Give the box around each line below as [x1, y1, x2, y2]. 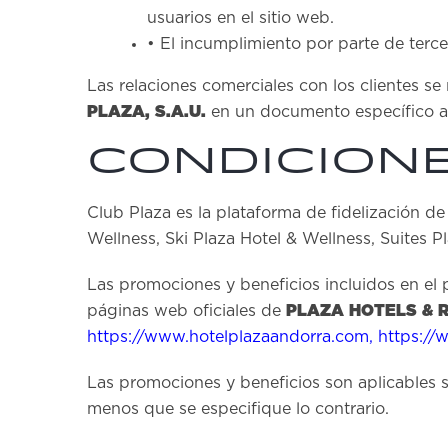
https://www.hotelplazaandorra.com [87, 329, 369, 345]
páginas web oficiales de [87, 303, 286, 319]
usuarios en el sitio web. [147, 10, 334, 26]
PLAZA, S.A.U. [87, 102, 206, 121]
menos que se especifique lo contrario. [87, 401, 389, 417]
